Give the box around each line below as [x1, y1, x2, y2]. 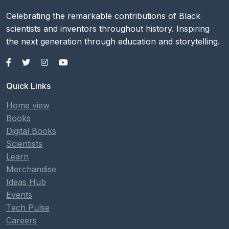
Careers [6, 215, 37, 225]
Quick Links [6, 81, 51, 91]
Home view [6, 100, 50, 110]
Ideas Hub [6, 177, 46, 187]
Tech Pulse [6, 202, 50, 213]
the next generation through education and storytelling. [6, 36, 220, 47]
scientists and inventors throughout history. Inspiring [6, 24, 210, 34]
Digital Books [6, 126, 56, 136]
